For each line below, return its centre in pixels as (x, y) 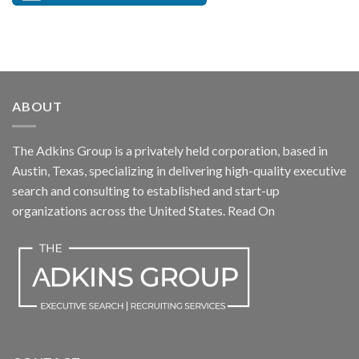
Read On (251, 210)
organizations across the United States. (120, 210)
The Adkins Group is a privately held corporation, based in (170, 150)
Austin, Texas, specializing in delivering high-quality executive (179, 170)
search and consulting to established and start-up (146, 190)
